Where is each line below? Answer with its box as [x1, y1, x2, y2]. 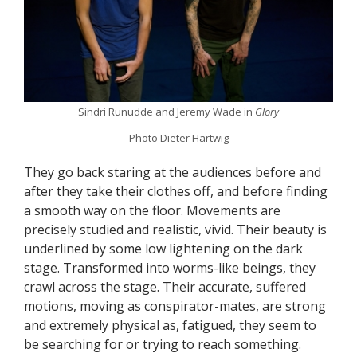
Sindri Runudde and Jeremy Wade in [78, 104, 255, 119]
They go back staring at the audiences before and [24, 163, 321, 182]
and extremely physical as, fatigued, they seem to [24, 316, 316, 335]
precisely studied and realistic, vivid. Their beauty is [24, 221, 327, 239]
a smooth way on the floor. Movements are [24, 202, 280, 220]
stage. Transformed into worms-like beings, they [24, 259, 316, 277]
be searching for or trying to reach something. [24, 335, 301, 354]
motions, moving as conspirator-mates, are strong [24, 297, 326, 316]
